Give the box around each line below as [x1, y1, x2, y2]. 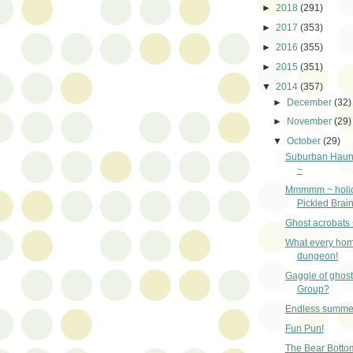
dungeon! [296, 251, 338, 262]
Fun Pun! [284, 323, 324, 335]
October [287, 136, 324, 147]
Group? [296, 284, 329, 295]
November [287, 116, 335, 128]
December [287, 96, 335, 108]
